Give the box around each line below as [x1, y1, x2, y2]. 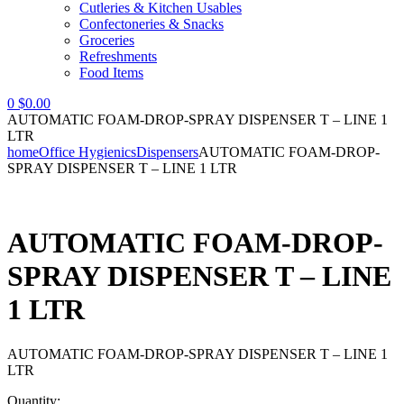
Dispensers [136, 144, 198, 160]
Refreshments [79, 49, 157, 64]
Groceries [79, 32, 134, 48]
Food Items [79, 65, 143, 80]
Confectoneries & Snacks [79, 16, 224, 32]
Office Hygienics [39, 144, 136, 160]
